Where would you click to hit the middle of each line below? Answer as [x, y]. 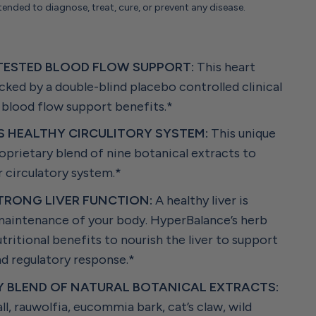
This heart [225, 67]
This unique [242, 134]
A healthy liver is [200, 201]
